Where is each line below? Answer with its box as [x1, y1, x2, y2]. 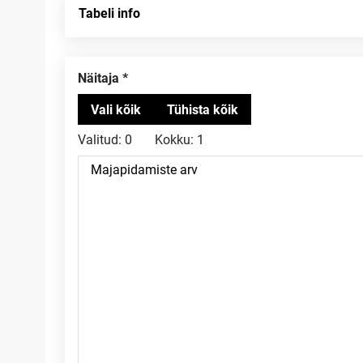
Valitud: [78, 132, 122, 147]
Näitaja [87, 70, 119, 86]
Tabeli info [79, 6, 140, 21]
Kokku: [155, 132, 194, 147]
